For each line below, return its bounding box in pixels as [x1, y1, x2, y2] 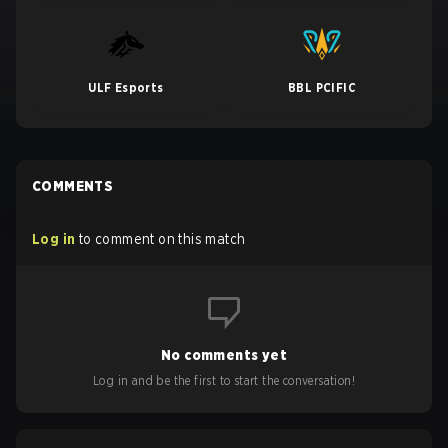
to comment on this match [78, 231, 246, 247]
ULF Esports [88, 80, 164, 95]
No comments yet [161, 347, 287, 363]
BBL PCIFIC [288, 80, 356, 95]
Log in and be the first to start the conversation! [93, 373, 355, 388]
